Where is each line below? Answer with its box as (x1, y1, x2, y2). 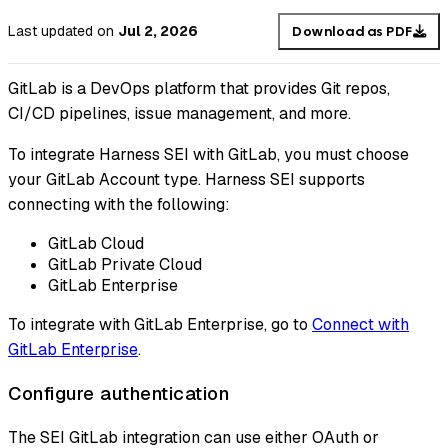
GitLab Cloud (48, 233, 144, 255)
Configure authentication (8, 381, 229, 406)
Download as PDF (292, 22, 413, 40)
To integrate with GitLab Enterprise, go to (8, 314, 312, 336)
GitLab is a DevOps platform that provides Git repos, (8, 78, 390, 100)
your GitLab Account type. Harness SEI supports (8, 169, 365, 191)
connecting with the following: (8, 194, 230, 216)
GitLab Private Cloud (48, 254, 202, 276)
